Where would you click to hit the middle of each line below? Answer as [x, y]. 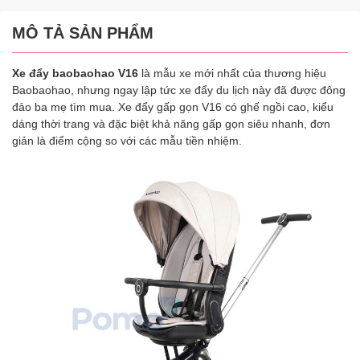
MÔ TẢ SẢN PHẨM [83, 33]
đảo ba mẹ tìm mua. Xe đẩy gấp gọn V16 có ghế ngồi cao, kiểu [173, 107]
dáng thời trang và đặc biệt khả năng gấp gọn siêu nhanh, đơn [171, 124]
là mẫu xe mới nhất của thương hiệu [232, 74]
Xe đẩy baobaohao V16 [75, 74]
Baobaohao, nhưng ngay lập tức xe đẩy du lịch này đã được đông [179, 90]
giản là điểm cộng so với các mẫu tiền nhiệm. [127, 141]
